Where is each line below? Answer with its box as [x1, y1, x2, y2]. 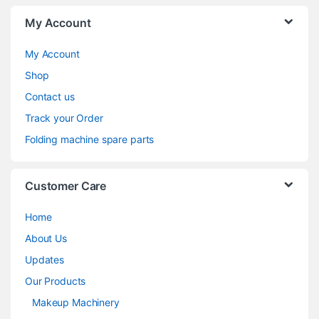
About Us [25, 232, 67, 245]
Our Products [25, 275, 86, 288]
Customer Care [25, 179, 107, 194]
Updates [25, 253, 65, 266]
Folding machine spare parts [25, 133, 155, 146]
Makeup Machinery [32, 296, 120, 309]
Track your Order [25, 112, 103, 125]
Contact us [25, 90, 75, 103]
